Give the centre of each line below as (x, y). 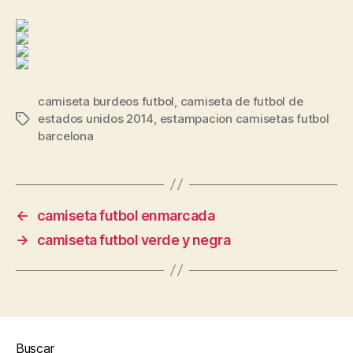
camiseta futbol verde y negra (134, 240)
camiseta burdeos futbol (106, 101)
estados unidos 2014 (96, 118)
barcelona (66, 136)
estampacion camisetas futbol (244, 118)
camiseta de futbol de (242, 101)
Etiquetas (42, 119)
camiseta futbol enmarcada (126, 215)
